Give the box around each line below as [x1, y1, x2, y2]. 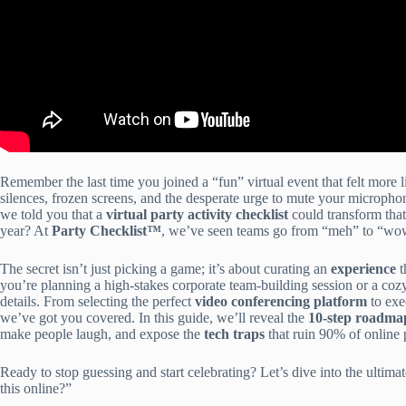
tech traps [204, 326, 265, 343]
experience [331, 261, 396, 277]
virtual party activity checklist [106, 207, 288, 223]
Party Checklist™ [52, 223, 161, 239]
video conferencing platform [195, 294, 367, 310]
